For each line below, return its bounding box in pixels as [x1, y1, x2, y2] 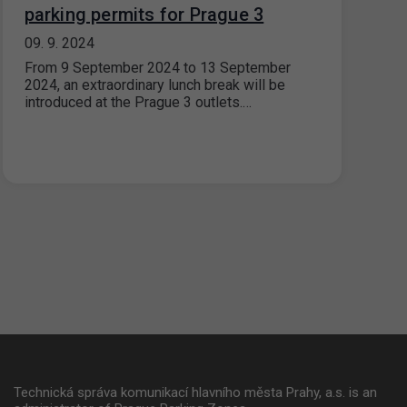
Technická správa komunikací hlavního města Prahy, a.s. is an [14, 384, 377, 401]
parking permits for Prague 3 [24, 4, 264, 25]
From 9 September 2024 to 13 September [24, 59, 291, 76]
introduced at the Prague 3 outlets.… [24, 94, 252, 111]
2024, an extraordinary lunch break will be [24, 76, 285, 94]
